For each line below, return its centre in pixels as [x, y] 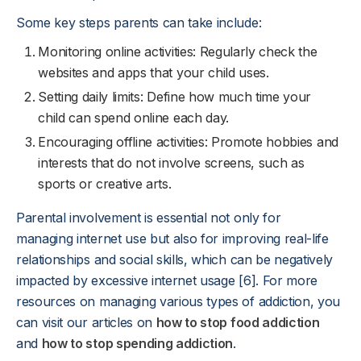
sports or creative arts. [105, 184]
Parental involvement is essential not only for [149, 218]
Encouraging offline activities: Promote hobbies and [188, 142]
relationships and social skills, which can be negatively [175, 259]
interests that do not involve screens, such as [171, 163]
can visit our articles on [86, 322]
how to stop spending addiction [137, 343]
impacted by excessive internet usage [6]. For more [167, 280]
